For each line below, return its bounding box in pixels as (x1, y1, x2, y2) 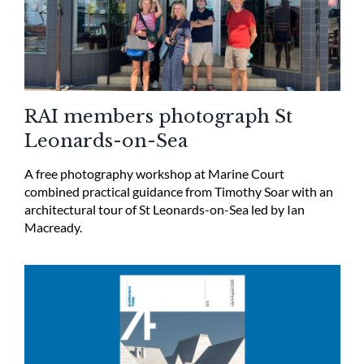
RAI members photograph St (24, 105, 292, 128)
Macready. (24, 219, 82, 235)
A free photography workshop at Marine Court (24, 165, 284, 181)
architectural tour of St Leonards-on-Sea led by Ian (24, 201, 305, 217)
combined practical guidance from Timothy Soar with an (24, 183, 333, 199)
